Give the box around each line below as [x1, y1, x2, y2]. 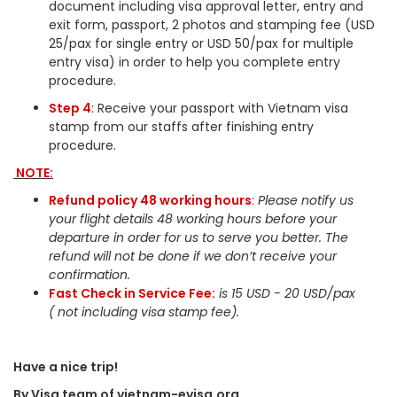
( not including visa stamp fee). [49, 303, 239, 321]
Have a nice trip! [13, 358, 118, 376]
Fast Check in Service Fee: [49, 284, 215, 302]
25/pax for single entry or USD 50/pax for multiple [49, 35, 354, 52]
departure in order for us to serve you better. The [49, 229, 348, 246]
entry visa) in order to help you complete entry [49, 53, 340, 71]
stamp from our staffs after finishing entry [49, 118, 314, 136]
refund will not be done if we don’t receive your [49, 247, 337, 265]
